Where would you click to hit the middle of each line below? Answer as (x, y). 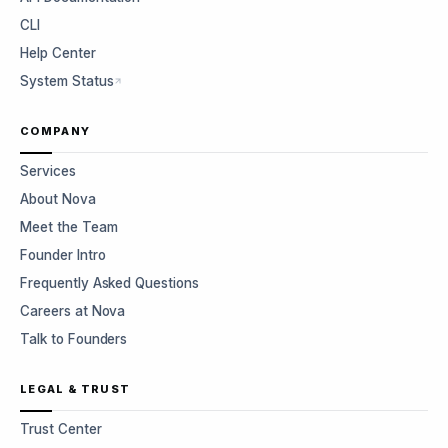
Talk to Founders (74, 339)
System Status (67, 81)
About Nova (58, 199)
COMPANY (55, 131)
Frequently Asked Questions (109, 283)
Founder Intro (63, 255)
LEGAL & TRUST (75, 389)
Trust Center (61, 429)
